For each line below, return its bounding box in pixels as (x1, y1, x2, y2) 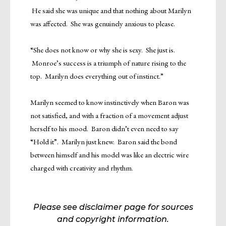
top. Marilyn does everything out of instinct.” (30, 71, 163, 81)
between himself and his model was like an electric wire (30, 149, 189, 159)
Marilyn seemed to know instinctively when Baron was (30, 97, 189, 107)
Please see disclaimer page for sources (33, 202, 193, 212)
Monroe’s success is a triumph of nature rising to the (30, 58, 186, 68)
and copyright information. (57, 214, 169, 224)
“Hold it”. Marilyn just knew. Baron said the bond (30, 136, 177, 146)
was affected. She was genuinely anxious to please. (30, 18, 175, 28)
